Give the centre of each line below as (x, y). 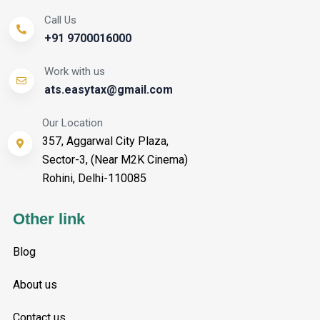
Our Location (72, 123)
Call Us (60, 20)
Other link (49, 219)
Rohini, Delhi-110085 (94, 179)
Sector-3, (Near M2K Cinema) (115, 160)
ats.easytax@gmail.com (108, 90)
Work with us (74, 72)
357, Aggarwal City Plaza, (105, 141)
